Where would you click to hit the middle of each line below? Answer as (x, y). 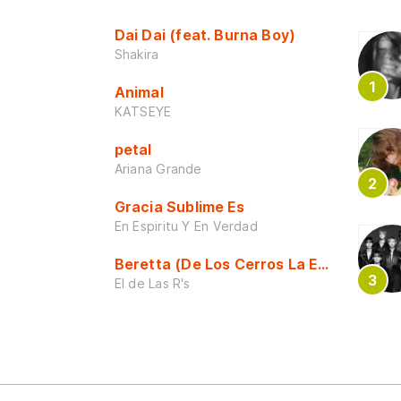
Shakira (137, 55)
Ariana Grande (158, 169)
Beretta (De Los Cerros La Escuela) (243, 264)
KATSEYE (143, 112)
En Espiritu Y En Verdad (186, 226)
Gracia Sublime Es (179, 207)
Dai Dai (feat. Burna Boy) (205, 35)
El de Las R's (152, 284)
